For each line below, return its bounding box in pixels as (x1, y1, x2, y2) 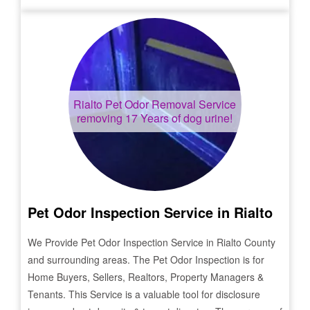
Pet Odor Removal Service (102, 96, 237, 112)
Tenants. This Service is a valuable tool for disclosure (28, 287, 260, 301)
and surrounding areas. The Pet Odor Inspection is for (28, 253, 264, 266)
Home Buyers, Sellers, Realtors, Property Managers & (28, 270, 264, 284)
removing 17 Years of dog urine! (77, 110, 233, 126)
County (241, 235, 275, 249)
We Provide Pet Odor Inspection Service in (28, 235, 217, 249)
